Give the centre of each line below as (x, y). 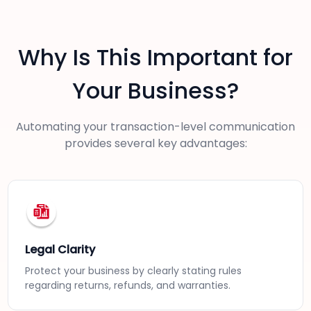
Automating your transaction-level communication (155, 127)
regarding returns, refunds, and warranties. (128, 286)
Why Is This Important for (155, 58)
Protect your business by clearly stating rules (134, 271)
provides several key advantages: (155, 144)
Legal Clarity (60, 250)
